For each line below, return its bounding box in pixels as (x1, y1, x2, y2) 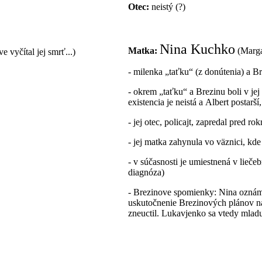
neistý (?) (149, 1, 185, 12)
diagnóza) (128, 167, 164, 177)
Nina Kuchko (160, 41, 235, 57)
